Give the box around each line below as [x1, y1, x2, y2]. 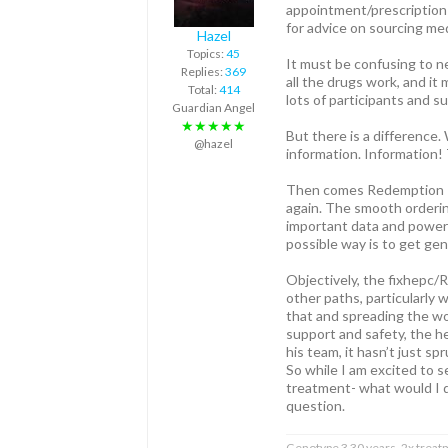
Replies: [181, 63, 225, 79]
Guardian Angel [172, 99, 255, 115]
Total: [187, 81, 219, 97]
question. [286, 397, 345, 415]
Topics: [187, 45, 226, 61]
